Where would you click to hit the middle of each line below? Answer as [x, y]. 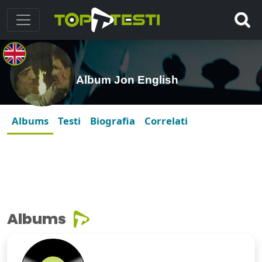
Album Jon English [127, 80]
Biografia [113, 121]
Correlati [166, 121]
